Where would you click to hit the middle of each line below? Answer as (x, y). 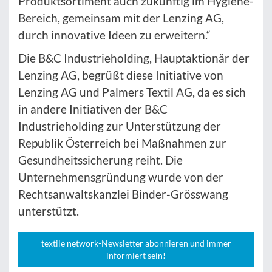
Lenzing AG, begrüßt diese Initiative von (121, 75)
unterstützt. (49, 211)
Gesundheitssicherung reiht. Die (100, 160)
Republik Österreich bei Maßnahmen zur (122, 143)
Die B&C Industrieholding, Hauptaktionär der (134, 58)
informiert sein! (136, 256)
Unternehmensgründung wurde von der (121, 177)
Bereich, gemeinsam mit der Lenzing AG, (121, 18)
